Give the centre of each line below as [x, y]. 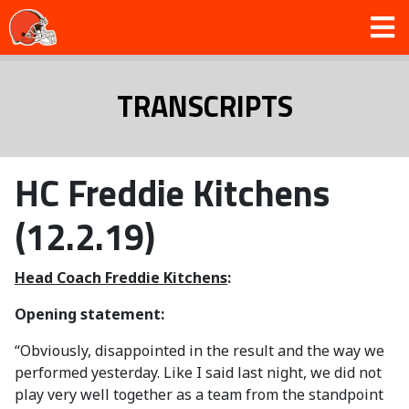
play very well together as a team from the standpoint [199, 394]
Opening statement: [89, 314]
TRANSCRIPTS [204, 106]
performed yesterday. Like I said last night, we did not [198, 372]
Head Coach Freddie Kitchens [121, 278]
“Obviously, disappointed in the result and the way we [199, 351]
